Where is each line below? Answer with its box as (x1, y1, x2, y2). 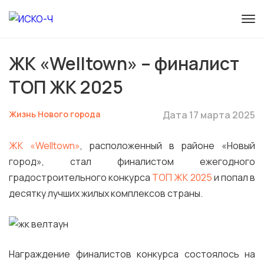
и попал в (212, 171, 256, 184)
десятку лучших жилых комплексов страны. (9, 187, 203, 200)
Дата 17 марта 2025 (163, 108, 255, 121)
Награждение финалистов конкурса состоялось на (9, 247, 255, 261)
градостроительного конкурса (9, 171, 153, 184)
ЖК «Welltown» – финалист (9, 51, 239, 75)
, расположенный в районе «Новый (80, 139, 256, 152)
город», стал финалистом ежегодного (9, 155, 255, 168)
